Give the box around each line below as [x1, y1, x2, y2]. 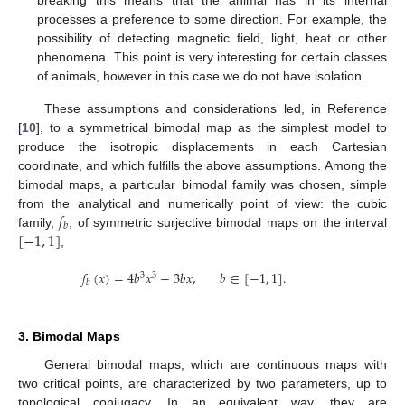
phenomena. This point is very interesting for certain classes [37, 50, 387, 65]
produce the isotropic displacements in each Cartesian [18, 138, 387, 154]
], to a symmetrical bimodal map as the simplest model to [36, 119, 387, 135]
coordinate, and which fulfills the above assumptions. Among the [18, 157, 387, 173]
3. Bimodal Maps [18, 328, 120, 344]
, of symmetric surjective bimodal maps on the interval [69, 214, 388, 230]
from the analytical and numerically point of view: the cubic [18, 195, 387, 211]
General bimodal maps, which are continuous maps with [43, 356, 387, 372]
